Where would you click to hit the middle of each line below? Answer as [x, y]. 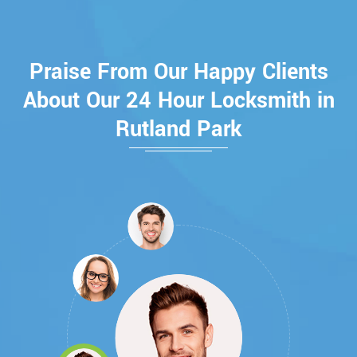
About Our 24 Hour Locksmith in [178, 100]
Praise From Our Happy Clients [178, 72]
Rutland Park [178, 129]
